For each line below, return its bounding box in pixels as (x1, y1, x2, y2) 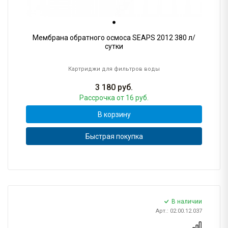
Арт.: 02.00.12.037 (156, 208, 202, 215)
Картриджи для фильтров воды (68, 66, 160, 73)
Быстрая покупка (85, 132, 143, 140)
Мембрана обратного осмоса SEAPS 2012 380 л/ (33, 34, 195, 42)
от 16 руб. (117, 94, 149, 102)
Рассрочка (79, 94, 117, 102)
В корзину (97, 110, 131, 119)
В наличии (172, 198, 202, 206)
